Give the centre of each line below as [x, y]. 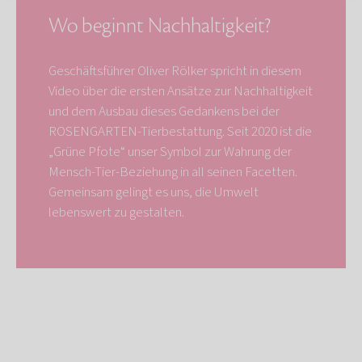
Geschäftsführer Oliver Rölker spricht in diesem [175, 72]
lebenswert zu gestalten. [116, 213]
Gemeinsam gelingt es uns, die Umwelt [154, 193]
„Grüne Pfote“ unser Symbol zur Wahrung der [170, 152]
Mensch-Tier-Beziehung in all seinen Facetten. [173, 173]
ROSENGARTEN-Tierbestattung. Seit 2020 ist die [180, 132]
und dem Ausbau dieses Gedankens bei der [164, 112]
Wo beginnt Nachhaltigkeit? [160, 26]
